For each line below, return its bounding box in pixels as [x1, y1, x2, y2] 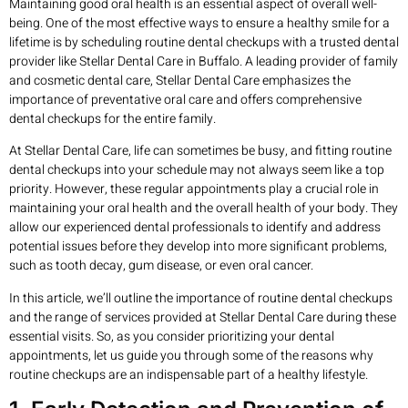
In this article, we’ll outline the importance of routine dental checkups [9, 288, 393, 308]
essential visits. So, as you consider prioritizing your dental [9, 326, 334, 346]
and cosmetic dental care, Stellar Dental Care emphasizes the [9, 71, 351, 90]
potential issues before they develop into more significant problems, [9, 237, 387, 257]
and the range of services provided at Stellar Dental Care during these [9, 307, 396, 327]
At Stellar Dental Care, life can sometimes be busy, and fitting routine [9, 141, 392, 161]
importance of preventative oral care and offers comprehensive [9, 90, 362, 109]
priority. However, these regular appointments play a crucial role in [9, 179, 379, 199]
